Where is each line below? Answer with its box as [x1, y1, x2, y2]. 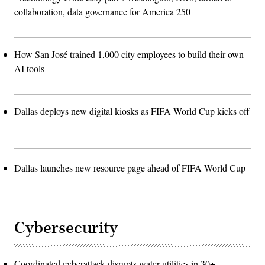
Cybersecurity [14, 217, 118, 240]
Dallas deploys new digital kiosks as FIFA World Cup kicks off [14, 105, 250, 118]
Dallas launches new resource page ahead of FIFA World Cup [14, 161, 245, 174]
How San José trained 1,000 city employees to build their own [14, 48, 244, 61]
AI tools [14, 62, 44, 75]
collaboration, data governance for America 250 [14, 5, 190, 18]
